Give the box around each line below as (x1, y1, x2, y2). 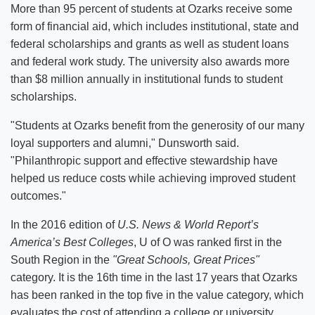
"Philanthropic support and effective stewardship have (11, 155, 278, 167)
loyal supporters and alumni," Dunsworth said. (11, 137, 239, 149)
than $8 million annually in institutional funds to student (11, 73, 283, 85)
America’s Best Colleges (11, 236, 134, 248)
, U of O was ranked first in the (134, 236, 282, 248)
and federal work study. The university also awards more (11, 56, 290, 67)
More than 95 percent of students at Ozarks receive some (11, 3, 292, 15)
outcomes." (11, 190, 66, 202)
